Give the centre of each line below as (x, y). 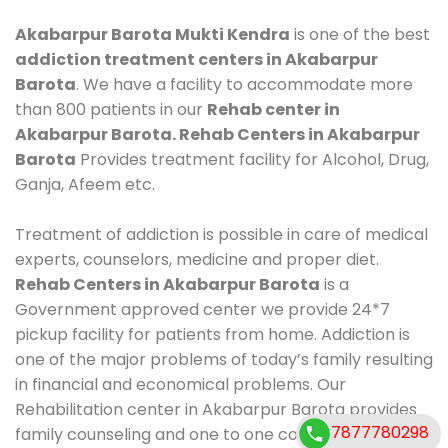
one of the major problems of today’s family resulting (224, 359)
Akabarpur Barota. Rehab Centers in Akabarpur (217, 134)
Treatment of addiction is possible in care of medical (221, 234)
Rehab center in (273, 109)
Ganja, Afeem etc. (85, 184)
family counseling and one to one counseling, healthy (222, 434)
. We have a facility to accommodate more (244, 84)
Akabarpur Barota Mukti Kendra (152, 34)
